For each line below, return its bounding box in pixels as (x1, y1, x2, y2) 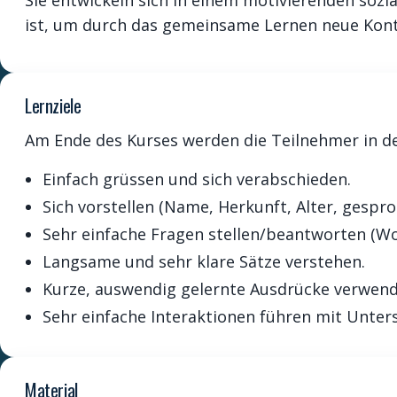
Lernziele (25, 92, 82, 119)
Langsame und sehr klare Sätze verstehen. (43, 251, 365, 272)
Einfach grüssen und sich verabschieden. (43, 168, 351, 190)
